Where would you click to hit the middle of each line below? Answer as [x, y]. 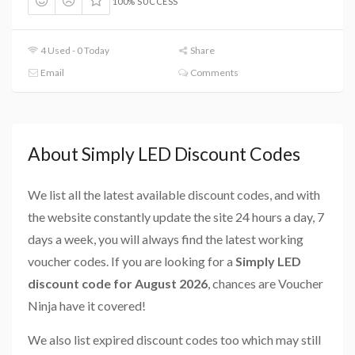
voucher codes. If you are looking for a [132, 261]
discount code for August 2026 [118, 283]
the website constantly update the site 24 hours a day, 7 [176, 216]
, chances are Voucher [265, 283]
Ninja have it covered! [87, 305]
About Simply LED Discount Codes [164, 153]
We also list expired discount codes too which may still [174, 339]
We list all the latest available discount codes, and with [174, 194]
